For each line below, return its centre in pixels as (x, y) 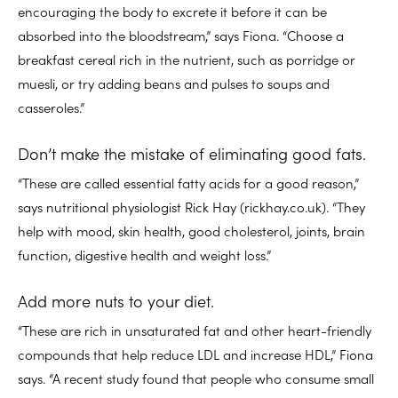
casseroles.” (51, 107)
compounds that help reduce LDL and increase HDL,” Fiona (195, 354)
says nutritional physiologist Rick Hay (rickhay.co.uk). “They (191, 206)
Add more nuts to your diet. (116, 300)
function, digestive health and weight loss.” (144, 254)
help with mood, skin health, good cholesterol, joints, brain (191, 230)
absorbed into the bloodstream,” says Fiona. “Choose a (181, 35)
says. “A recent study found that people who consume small (196, 378)
